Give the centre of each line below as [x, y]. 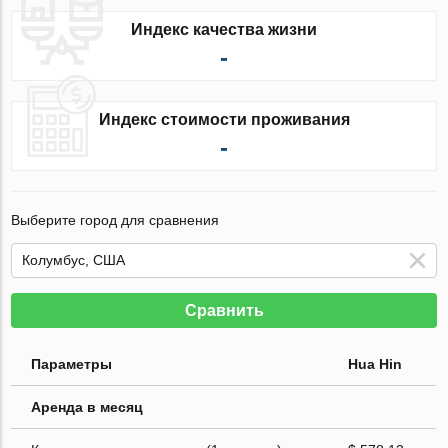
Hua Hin [375, 363]
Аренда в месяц [87, 406]
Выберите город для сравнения [115, 219]
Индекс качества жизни [224, 29]
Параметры [72, 363]
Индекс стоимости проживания [224, 119]
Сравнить [224, 310]
